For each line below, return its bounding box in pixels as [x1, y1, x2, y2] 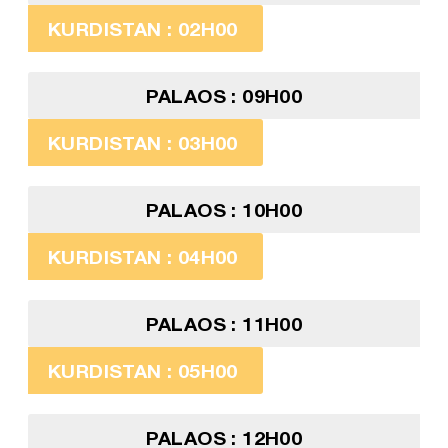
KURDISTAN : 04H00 [47, 245, 238, 269]
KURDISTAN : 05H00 [47, 359, 238, 383]
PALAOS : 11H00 [145, 312, 303, 336]
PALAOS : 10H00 [145, 198, 303, 222]
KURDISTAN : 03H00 [47, 131, 238, 155]
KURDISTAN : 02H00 [47, 17, 238, 41]
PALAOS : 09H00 [145, 84, 303, 108]
